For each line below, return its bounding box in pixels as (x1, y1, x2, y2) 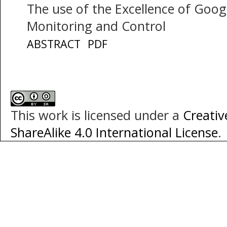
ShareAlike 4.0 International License (11, 124, 218, 141)
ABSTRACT (26, 36, 81, 51)
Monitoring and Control (26, 17, 166, 34)
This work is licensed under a (11, 106, 183, 124)
